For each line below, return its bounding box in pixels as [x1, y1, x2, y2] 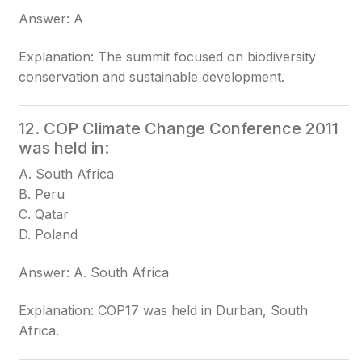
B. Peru [19, 186, 65, 202]
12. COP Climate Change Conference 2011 [19, 119, 339, 138]
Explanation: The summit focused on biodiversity [19, 48, 317, 65]
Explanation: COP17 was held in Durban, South [19, 302, 309, 318]
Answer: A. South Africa [19, 264, 170, 280]
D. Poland [19, 226, 78, 242]
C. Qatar [19, 206, 69, 222]
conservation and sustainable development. [19, 69, 285, 85]
